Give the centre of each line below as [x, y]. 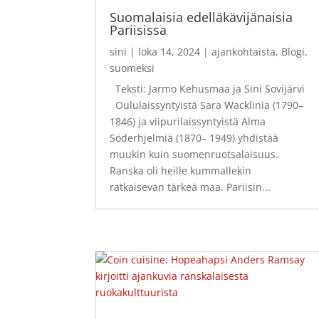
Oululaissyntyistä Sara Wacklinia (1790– [207, 105]
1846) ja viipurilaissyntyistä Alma [188, 121]
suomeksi [132, 68]
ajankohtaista [244, 51]
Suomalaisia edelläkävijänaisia [202, 17]
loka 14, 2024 [169, 51]
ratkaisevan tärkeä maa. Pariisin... [190, 187]
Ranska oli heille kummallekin [181, 170]
